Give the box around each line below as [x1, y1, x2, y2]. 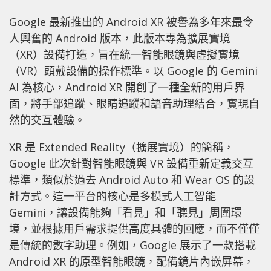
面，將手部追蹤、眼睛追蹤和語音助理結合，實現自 [9, 96, 260, 111]
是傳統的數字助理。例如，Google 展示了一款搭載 [9, 237, 256, 252]
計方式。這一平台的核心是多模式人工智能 [9, 188, 216, 203]
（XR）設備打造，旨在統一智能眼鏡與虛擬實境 [9, 47, 240, 62]
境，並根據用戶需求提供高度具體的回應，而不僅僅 [9, 221, 260, 236]
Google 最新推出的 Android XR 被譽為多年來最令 [9, 14, 253, 29]
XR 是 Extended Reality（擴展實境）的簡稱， [9, 139, 234, 154]
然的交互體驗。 [9, 112, 85, 127]
